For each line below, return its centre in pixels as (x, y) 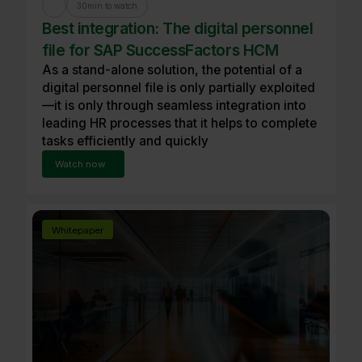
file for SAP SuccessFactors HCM (160, 50)
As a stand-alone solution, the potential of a (172, 69)
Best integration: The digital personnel (178, 28)
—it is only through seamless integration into (174, 105)
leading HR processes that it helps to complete (179, 123)
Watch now (80, 164)
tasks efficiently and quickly (125, 141)
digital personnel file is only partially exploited (179, 87)
